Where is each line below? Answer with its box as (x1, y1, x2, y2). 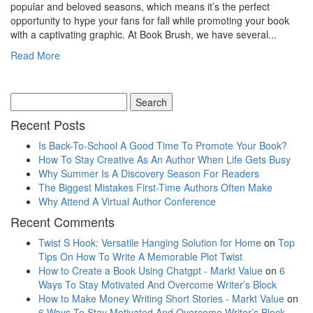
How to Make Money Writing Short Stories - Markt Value (38, 291, 284, 306)
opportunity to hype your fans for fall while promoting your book (10, 13, 289, 28)
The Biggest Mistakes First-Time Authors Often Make (38, 180, 272, 195)
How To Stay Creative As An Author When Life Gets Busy (38, 152, 293, 167)
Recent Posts (10, 115, 85, 134)
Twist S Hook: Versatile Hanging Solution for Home (38, 235, 261, 250)
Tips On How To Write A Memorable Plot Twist (38, 249, 242, 264)
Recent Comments (10, 212, 115, 231)
